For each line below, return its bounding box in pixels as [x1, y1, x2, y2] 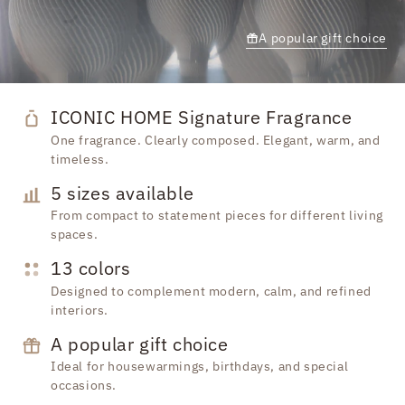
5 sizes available [51, 180, 194, 205]
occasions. [51, 377, 117, 394]
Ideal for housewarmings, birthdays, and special [51, 358, 349, 375]
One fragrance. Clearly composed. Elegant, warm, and [51, 131, 381, 148]
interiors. [51, 301, 108, 318]
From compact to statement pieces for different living [51, 207, 383, 224]
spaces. [51, 226, 99, 243]
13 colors [51, 256, 131, 281]
